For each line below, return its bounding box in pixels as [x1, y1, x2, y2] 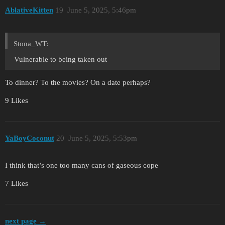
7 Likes [5, 179, 28, 188]
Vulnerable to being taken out [14, 55, 107, 64]
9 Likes [5, 96, 28, 105]
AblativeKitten [5, 6, 53, 15]
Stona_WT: [14, 40, 48, 48]
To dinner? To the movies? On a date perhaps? [5, 78, 151, 87]
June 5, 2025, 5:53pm [68, 134, 137, 142]
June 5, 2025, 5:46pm [67, 6, 136, 15]
